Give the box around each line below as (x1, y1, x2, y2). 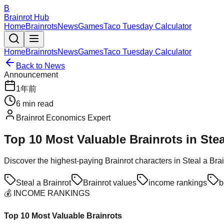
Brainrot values (83, 178, 136, 187)
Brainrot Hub (4, 13, 49, 21)
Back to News (16, 61, 65, 70)
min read (20, 99, 53, 108)
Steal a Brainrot (16, 178, 71, 187)
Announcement (4, 70, 58, 79)
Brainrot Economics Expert (16, 113, 110, 122)
